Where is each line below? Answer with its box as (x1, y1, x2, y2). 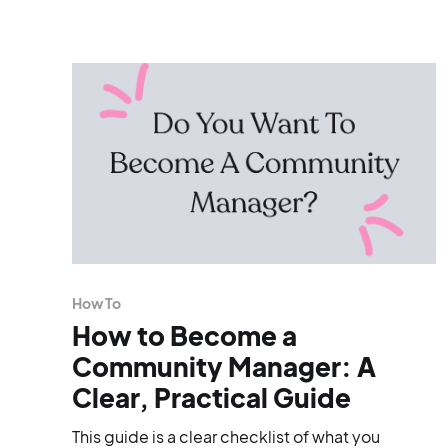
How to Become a (72, 318, 297, 352)
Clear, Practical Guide (72, 380, 351, 414)
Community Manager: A (72, 349, 376, 383)
